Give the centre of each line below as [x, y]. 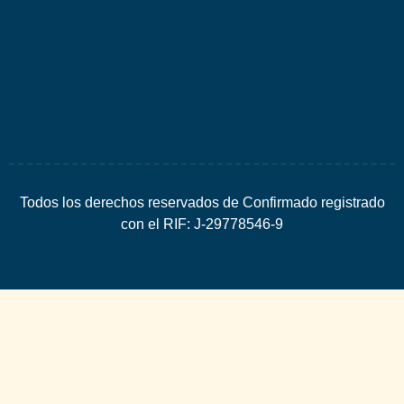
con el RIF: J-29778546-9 [202, 225]
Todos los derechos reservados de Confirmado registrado [202, 203]
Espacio [315, 32]
